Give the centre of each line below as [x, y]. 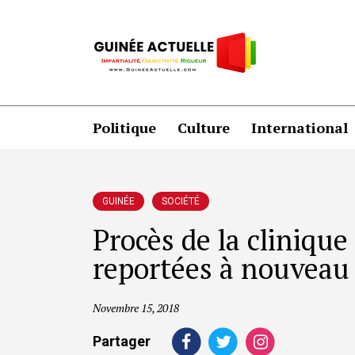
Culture [204, 127]
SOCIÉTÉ [181, 201]
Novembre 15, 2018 [136, 308]
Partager [122, 341]
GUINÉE [118, 201]
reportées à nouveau [221, 268]
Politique [124, 127]
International [300, 127]
